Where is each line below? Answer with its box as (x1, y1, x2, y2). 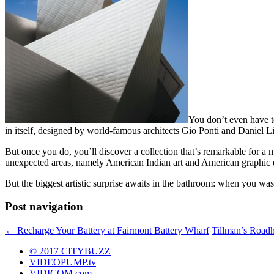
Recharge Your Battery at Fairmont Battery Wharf (15, 225, 209, 236)
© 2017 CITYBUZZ (29, 246, 111, 257)
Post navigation (5, 200, 83, 213)
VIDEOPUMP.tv (29, 257, 96, 268)
